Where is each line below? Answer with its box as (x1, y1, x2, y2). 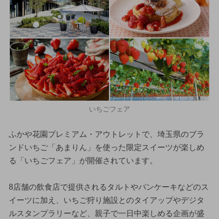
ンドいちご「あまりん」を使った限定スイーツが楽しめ (8, 143, 204, 152)
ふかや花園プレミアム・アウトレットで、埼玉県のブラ (8, 130, 204, 139)
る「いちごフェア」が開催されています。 (8, 156, 157, 165)
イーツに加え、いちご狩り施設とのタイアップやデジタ (8, 196, 204, 205)
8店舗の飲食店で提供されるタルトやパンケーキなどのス (8, 183, 209, 192)
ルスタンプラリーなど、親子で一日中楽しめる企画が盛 (8, 209, 204, 218)
